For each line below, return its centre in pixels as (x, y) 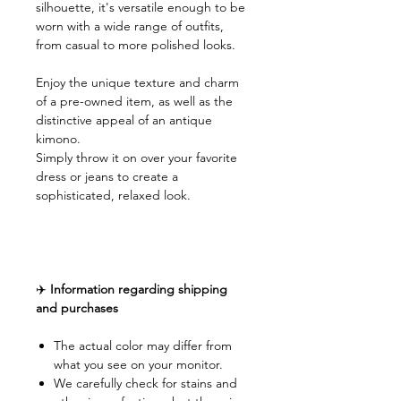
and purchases (77, 308)
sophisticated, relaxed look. (113, 196)
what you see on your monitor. (138, 365)
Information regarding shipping (139, 290)
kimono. (58, 139)
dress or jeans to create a (107, 177)
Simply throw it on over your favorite (137, 158)
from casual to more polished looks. (136, 45)
